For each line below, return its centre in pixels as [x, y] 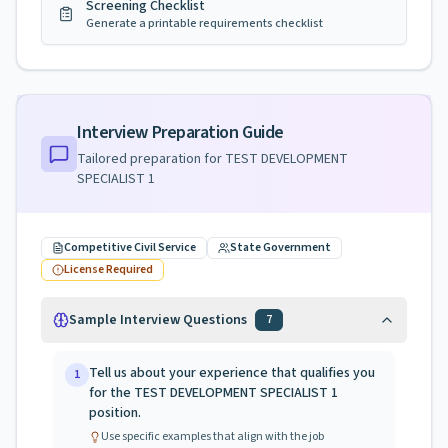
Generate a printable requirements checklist [204, 23]
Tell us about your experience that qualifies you [232, 373]
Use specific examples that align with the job [212, 436]
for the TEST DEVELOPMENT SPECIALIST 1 [213, 393]
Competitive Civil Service [130, 247]
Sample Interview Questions [158, 320]
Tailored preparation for [151, 159]
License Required [108, 269]
